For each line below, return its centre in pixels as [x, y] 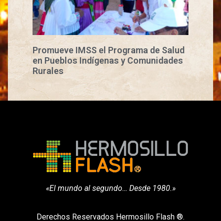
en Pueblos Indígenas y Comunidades [108, 60]
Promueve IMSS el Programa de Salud [109, 50]
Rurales [48, 71]
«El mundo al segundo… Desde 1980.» [110, 188]
